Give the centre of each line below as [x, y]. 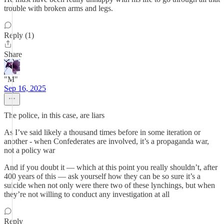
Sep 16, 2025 [25, 88]
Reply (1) [19, 35]
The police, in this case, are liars [54, 115]
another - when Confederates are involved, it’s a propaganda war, [106, 141]
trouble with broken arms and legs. [58, 8]
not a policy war [29, 150]
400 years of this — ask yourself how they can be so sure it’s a [102, 176]
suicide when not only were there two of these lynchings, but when [109, 185]
